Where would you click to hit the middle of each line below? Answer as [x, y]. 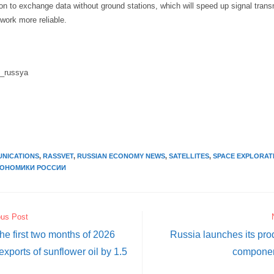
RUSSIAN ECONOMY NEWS [121, 156]
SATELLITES [189, 156]
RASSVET [58, 156]
